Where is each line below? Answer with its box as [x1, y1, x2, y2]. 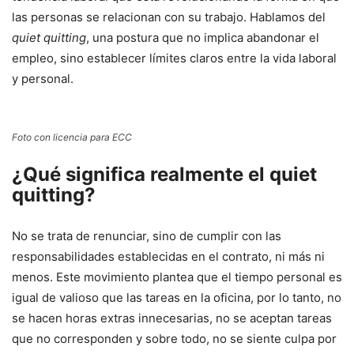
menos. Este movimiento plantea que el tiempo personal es [12, 269, 342, 285]
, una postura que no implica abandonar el [86, 30, 319, 46]
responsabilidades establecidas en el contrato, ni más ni [12, 249, 325, 265]
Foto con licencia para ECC [12, 131, 132, 144]
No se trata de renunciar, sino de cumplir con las [12, 228, 281, 244]
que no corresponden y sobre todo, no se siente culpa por [12, 331, 337, 347]
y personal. [12, 71, 73, 87]
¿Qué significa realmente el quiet [12, 163, 317, 186]
